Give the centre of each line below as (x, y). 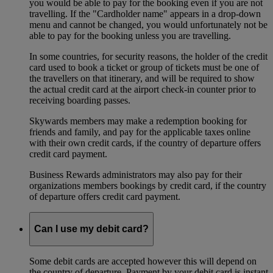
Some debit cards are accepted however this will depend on (143, 261)
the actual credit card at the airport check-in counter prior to (143, 90)
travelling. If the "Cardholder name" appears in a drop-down (145, 14)
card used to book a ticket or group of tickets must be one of (144, 68)
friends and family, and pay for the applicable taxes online (140, 132)
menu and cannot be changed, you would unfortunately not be (148, 25)
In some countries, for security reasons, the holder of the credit (148, 57)
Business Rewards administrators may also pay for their (136, 175)
